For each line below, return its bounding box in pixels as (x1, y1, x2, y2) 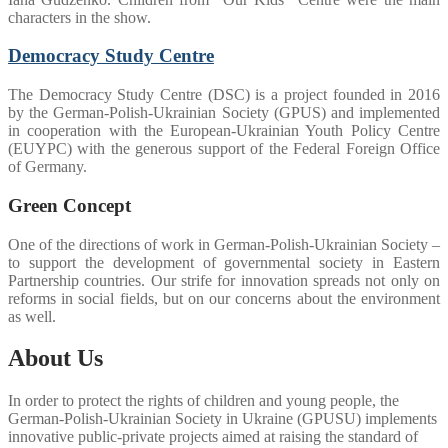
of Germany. (8, 158, 87, 176)
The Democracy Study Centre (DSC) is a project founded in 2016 (8, 86, 440, 104)
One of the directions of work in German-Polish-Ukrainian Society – (8, 235, 440, 253)
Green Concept (8, 194, 131, 216)
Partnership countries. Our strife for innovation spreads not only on (8, 271, 440, 289)
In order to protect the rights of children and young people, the (8, 392, 399, 410)
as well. (8, 307, 56, 325)
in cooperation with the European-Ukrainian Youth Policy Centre (8, 122, 440, 140)
